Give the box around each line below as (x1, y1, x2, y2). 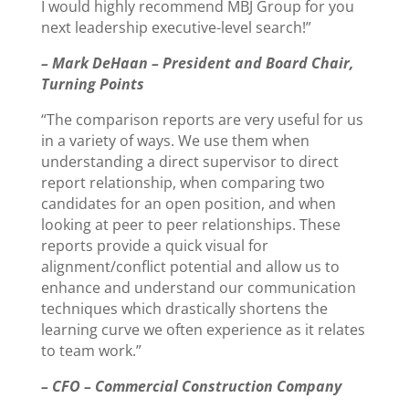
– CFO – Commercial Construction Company (40, 376, 341, 396)
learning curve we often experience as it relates (40, 320, 365, 340)
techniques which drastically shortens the (40, 299, 328, 319)
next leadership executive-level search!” (40, 17, 311, 37)
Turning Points (40, 74, 144, 94)
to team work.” (40, 341, 142, 361)
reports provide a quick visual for (40, 236, 268, 256)
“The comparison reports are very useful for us (40, 110, 363, 130)
